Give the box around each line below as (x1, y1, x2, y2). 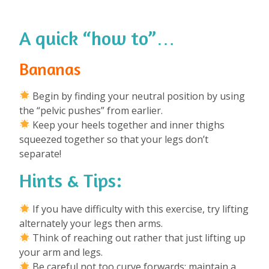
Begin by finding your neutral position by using (30, 89, 246, 103)
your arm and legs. (19, 245, 103, 259)
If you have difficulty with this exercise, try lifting (30, 202, 249, 216)
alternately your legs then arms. (19, 216, 163, 230)
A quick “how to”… (19, 26, 175, 50)
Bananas (19, 58, 80, 79)
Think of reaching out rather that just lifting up (30, 231, 246, 244)
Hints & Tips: (19, 168, 122, 192)
